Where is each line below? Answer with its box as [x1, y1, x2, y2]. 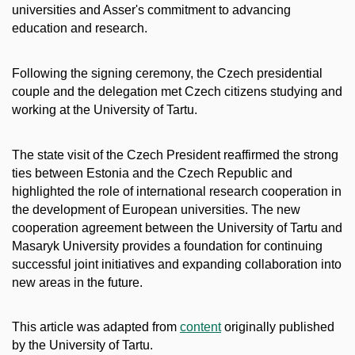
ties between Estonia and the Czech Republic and [12, 166, 292, 180]
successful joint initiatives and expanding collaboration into [12, 257, 342, 271]
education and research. [12, 21, 147, 36]
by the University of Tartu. [12, 338, 153, 353]
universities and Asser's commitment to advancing [12, 3, 291, 17]
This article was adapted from [12, 320, 180, 334]
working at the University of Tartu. [12, 102, 197, 116]
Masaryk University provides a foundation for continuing [12, 239, 323, 253]
